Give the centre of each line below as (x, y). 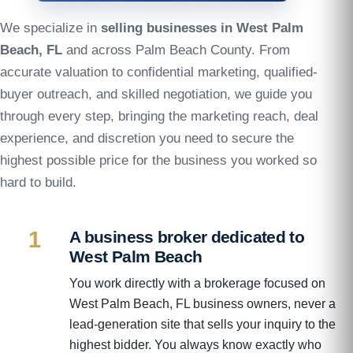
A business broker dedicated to (187, 236)
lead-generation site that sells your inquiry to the (203, 324)
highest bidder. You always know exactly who (195, 344)
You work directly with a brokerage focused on (197, 283)
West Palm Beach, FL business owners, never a (203, 303)
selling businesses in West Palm (202, 28)
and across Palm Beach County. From (176, 50)
